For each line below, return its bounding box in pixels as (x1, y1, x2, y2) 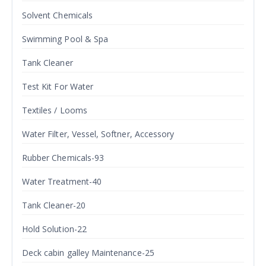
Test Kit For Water (22, 81, 93, 92)
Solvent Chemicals (22, 9, 93, 21)
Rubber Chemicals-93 (22, 152, 104, 163)
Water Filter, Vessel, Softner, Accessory (22, 128, 175, 140)
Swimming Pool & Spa (22, 33, 109, 45)
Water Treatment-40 (22, 176, 102, 187)
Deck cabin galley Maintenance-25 (22, 247, 154, 258)
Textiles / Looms (22, 104, 87, 116)
